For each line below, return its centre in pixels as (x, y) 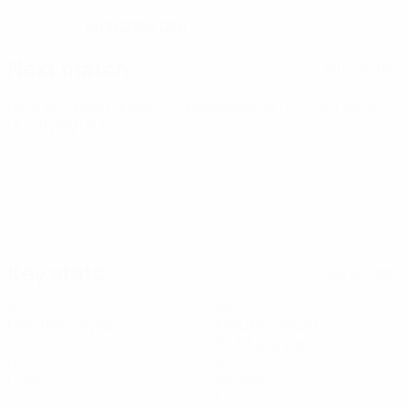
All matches (362, 68)
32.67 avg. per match (284, 343)
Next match (68, 68)
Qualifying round (63, 124)
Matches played (60, 325)
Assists (239, 380)
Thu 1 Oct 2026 (328, 106)
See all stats (362, 273)
